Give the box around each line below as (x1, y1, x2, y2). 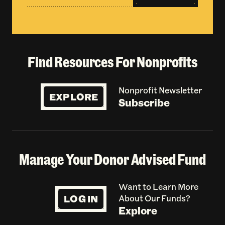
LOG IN (64, 192, 98, 205)
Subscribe (118, 95, 170, 109)
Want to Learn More (118, 180, 198, 192)
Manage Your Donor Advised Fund (19, 149, 206, 169)
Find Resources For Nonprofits (28, 52, 197, 72)
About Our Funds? (118, 192, 190, 203)
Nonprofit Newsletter (118, 84, 202, 95)
